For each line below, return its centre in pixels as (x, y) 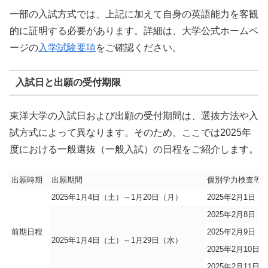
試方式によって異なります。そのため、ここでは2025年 (130, 132)
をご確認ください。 (139, 48)
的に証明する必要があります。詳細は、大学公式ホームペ (134, 31)
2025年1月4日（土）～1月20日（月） (117, 197)
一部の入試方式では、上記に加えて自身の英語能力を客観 (134, 14)
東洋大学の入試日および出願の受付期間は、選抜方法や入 (134, 115)
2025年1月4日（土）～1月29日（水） (117, 240)
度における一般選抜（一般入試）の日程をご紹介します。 (134, 149)
